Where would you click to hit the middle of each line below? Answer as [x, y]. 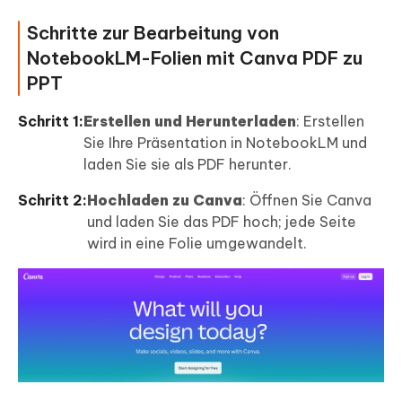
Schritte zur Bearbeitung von [153, 33]
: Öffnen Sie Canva [307, 201]
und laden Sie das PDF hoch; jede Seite [222, 222]
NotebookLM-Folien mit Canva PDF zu [195, 58]
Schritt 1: [51, 122]
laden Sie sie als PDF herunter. [188, 165]
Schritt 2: [52, 201]
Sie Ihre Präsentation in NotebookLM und [225, 143]
